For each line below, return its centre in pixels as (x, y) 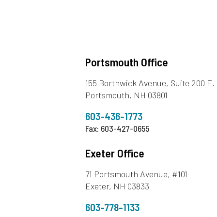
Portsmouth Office (127, 62)
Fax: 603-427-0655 (117, 129)
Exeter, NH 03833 (117, 186)
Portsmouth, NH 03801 (127, 95)
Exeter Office (115, 153)
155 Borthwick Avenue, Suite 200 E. (150, 83)
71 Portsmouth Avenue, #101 (137, 174)
